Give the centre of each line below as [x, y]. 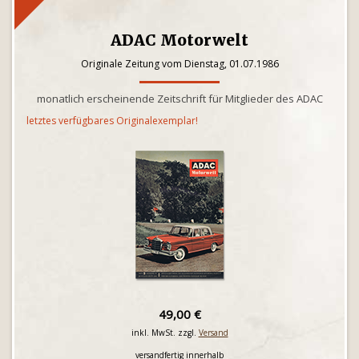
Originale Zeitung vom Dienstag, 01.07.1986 [179, 64]
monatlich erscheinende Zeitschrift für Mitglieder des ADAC [179, 99]
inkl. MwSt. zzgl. [165, 333]
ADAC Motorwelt [179, 40]
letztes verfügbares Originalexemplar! [112, 121]
